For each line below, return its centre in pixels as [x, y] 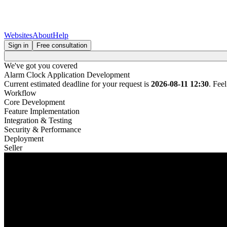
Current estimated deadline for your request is [78, 84]
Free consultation [62, 45]
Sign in [18, 45]
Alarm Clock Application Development [67, 75]
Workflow [20, 93]
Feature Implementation [42, 111]
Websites [18, 35]
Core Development [34, 102]
